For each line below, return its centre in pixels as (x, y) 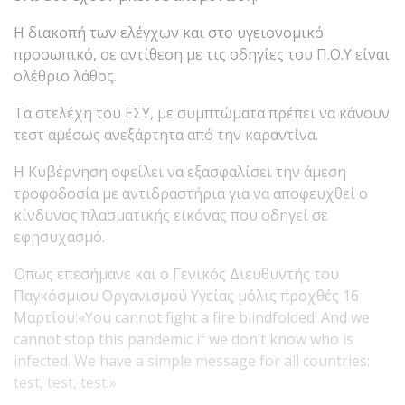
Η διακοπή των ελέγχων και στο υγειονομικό (169, 32)
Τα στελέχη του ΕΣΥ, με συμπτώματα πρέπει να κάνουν (202, 113)
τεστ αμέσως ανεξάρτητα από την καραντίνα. (166, 134)
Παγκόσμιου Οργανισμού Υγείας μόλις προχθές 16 (186, 295)
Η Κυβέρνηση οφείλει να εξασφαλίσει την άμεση (180, 171)
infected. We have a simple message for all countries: (192, 360)
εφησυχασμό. (59, 236)
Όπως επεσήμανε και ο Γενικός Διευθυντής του (176, 273)
